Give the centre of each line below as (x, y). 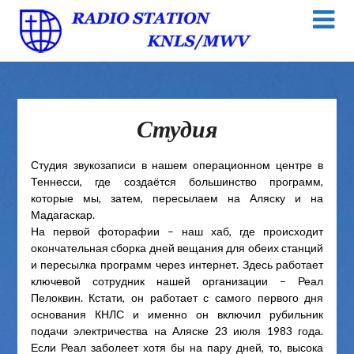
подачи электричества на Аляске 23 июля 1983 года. (177, 331)
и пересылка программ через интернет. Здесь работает (177, 265)
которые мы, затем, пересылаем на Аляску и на (177, 198)
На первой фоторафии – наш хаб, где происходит (177, 232)
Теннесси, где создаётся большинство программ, (177, 182)
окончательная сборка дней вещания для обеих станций (177, 248)
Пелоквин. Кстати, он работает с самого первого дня (177, 298)
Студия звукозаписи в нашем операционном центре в (177, 165)
